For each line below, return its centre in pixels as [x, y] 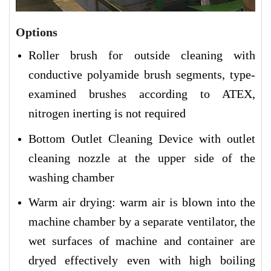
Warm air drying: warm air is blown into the [142, 202]
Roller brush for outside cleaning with [142, 55]
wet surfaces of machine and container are [142, 241]
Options [37, 32]
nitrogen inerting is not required [107, 113]
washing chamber [71, 177]
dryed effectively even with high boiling [142, 260]
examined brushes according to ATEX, [142, 94]
